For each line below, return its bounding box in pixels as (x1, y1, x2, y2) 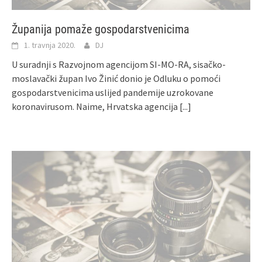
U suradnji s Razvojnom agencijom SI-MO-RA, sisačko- (12, 58, 226, 71)
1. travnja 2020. (24, 40, 75, 51)
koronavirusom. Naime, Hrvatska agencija (12, 101, 180, 113)
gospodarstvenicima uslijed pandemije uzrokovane (12, 87, 213, 99)
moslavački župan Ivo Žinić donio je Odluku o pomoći (12, 73, 220, 85)
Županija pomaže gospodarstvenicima (12, 22, 189, 37)
